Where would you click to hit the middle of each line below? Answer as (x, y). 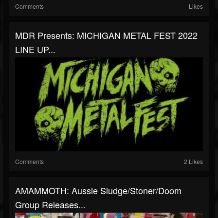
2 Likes (193, 161)
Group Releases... (50, 204)
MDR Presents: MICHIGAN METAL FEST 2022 (106, 35)
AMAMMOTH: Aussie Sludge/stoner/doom (98, 190)
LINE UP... (35, 49)
